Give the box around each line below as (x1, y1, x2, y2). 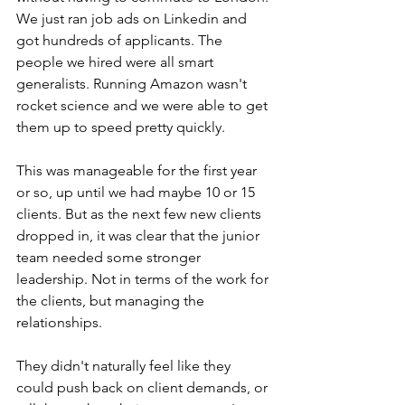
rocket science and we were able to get (16, 97, 271, 115)
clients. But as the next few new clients (16, 205, 265, 223)
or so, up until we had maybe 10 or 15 (16, 184, 259, 202)
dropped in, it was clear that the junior (16, 227, 263, 245)
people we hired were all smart (16, 53, 217, 71)
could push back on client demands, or (16, 379, 271, 397)
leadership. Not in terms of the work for (16, 270, 272, 288)
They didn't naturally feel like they (16, 357, 234, 375)
